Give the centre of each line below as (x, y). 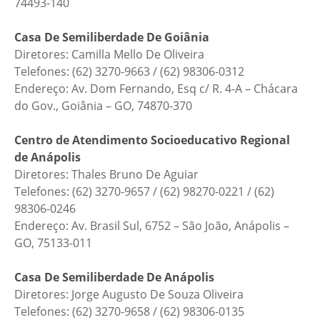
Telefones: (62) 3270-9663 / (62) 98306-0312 (129, 71)
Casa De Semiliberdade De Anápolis (114, 277)
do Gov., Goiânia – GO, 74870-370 (103, 106)
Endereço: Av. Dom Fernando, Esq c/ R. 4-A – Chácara (156, 89)
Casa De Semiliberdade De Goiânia (112, 37)
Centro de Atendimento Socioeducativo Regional (152, 140)
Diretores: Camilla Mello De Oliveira (109, 54)
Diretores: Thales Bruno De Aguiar (106, 174)
